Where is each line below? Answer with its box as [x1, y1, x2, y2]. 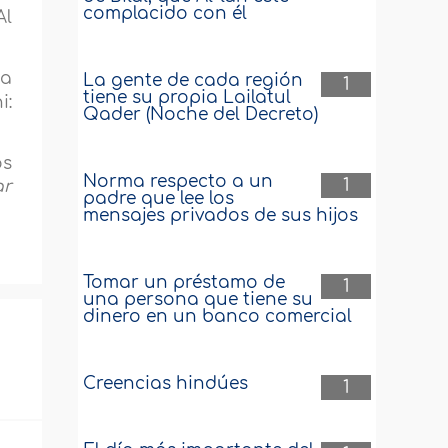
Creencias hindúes [83, 374, 249, 393]
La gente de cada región [83, 71, 304, 90]
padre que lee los [83, 189, 235, 208]
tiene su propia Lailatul [83, 88, 292, 107]
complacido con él [83, 4, 248, 23]
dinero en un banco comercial [83, 307, 353, 326]
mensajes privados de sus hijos [83, 206, 359, 225]
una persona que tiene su [83, 290, 314, 309]
